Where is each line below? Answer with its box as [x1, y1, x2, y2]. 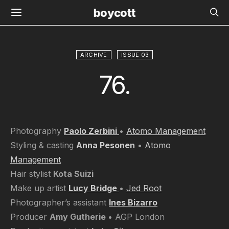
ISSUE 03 [121, 51, 149, 58]
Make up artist [10, 183, 68, 193]
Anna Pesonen [76, 140, 135, 150]
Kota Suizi [53, 169, 94, 179]
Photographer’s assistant [10, 197, 109, 208]
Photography [10, 126, 64, 136]
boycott [93, 6, 136, 19]
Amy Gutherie [50, 212, 108, 222]
